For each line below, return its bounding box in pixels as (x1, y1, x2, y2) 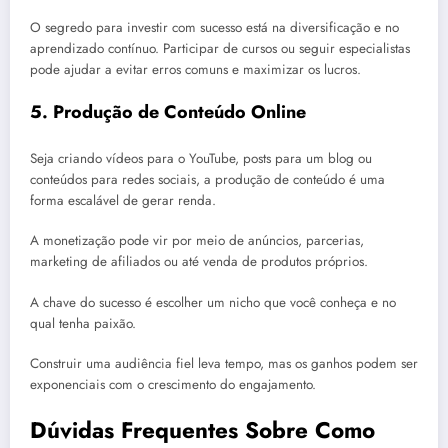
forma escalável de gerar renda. (30, 191, 216, 211)
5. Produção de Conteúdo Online (30, 98, 306, 125)
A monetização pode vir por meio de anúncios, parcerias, (30, 231, 364, 251)
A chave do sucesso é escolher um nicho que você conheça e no (30, 292, 396, 312)
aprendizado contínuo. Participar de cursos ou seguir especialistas (30, 38, 410, 58)
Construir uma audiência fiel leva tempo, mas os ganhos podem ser (30, 353, 418, 373)
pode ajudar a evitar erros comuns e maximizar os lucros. (30, 59, 361, 79)
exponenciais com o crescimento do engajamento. (30, 374, 316, 394)
